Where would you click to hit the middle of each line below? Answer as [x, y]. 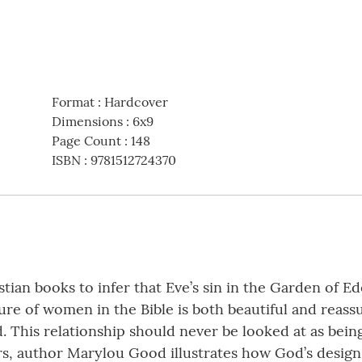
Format [73, 102]
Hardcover [136, 102]
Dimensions [87, 122]
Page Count [86, 141]
